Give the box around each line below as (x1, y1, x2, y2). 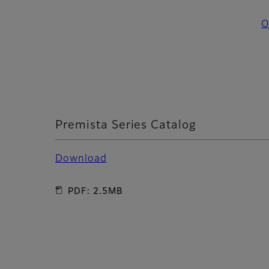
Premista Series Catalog (55, 119, 197, 131)
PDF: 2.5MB (68, 187, 123, 196)
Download (55, 154, 107, 164)
